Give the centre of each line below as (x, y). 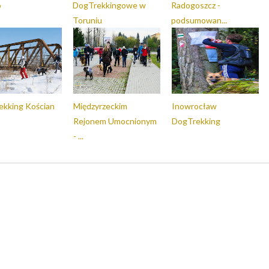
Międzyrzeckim (100, 106)
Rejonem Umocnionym (115, 121)
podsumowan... (199, 20)
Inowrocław (194, 106)
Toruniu (87, 20)
